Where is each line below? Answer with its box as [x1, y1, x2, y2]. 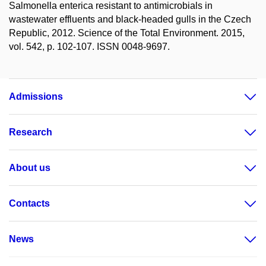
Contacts [9, 198, 50, 208]
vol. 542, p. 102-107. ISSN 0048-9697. [9, 42, 170, 52]
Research [9, 127, 52, 137]
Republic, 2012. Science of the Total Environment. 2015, [9, 28, 245, 38]
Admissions [9, 91, 63, 102]
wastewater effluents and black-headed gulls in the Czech [9, 14, 251, 24]
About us [9, 163, 50, 173]
